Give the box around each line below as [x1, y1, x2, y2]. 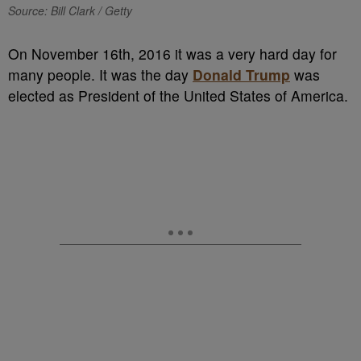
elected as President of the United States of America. [8, 85, 348, 106]
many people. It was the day [8, 64, 193, 85]
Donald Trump [193, 64, 290, 85]
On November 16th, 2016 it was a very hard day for [8, 44, 337, 64]
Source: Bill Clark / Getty [8, 2, 132, 19]
